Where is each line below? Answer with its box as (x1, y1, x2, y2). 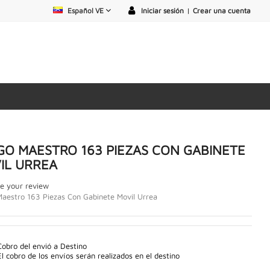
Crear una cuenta (193, 6, 251, 15)
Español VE (67, 6, 104, 15)
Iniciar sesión (141, 6, 184, 15)
